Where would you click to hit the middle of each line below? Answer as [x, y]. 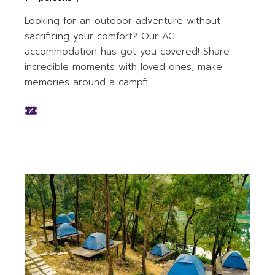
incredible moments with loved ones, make [124, 67]
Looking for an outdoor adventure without [123, 21]
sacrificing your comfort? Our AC [100, 36]
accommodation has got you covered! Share [127, 51]
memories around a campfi [87, 82]
